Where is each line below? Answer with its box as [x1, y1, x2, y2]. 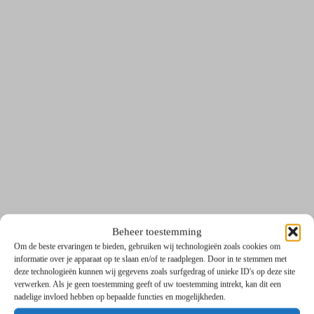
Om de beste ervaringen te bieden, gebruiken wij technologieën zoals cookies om [14, 241, 280, 252]
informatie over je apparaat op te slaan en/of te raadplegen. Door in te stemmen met [14, 254, 287, 264]
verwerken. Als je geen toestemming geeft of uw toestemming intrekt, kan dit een [14, 279, 281, 289]
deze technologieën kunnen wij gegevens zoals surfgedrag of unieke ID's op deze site [14, 266, 295, 277]
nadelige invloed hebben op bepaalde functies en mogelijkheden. [14, 292, 226, 302]
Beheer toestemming [112, 226, 202, 237]
